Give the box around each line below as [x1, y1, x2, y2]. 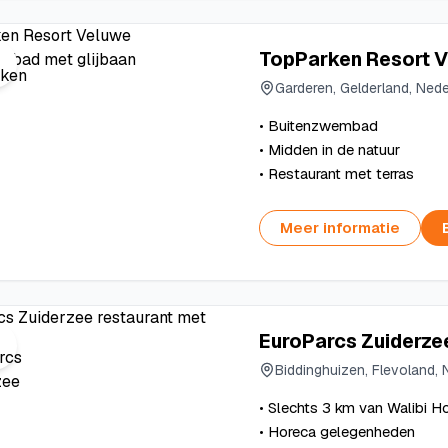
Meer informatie [279, 218, 400, 237]
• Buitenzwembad [258, 116, 378, 135]
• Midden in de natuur [258, 140, 400, 159]
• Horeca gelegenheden [258, 422, 415, 441]
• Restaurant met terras [258, 164, 414, 183]
